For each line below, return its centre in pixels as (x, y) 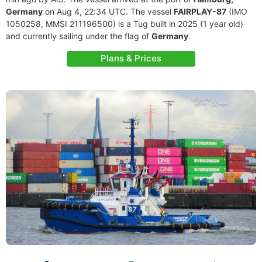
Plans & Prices (131, 58)
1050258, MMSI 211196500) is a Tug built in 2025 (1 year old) (125, 24)
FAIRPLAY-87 (200, 11)
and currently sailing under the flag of (79, 36)
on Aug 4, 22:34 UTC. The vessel (108, 11)
